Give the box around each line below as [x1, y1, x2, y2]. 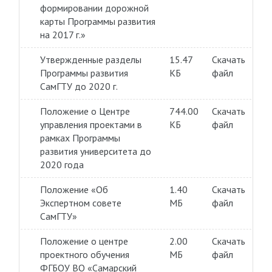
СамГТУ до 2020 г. [39, 80, 118, 92]
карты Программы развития [39, 15, 155, 27]
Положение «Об [39, 183, 108, 195]
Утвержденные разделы [39, 53, 141, 66]
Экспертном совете [39, 197, 121, 209]
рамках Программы [39, 132, 120, 144]
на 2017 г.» [39, 29, 86, 41]
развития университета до [39, 145, 151, 157]
